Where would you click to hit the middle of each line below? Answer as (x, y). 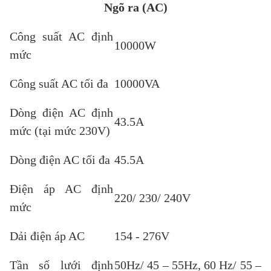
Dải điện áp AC (47, 236)
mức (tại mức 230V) (60, 131)
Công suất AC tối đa (59, 83)
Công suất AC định (61, 36)
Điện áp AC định (61, 189)
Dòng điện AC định (61, 113)
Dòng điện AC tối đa (60, 160)
